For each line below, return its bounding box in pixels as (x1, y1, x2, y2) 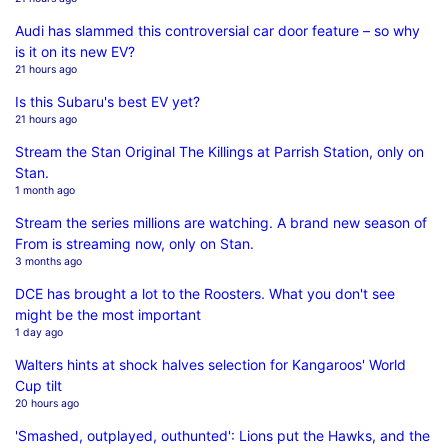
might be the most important (15, 305, 201, 323)
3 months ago (15, 254, 82, 268)
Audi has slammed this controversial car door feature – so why (15, 21, 420, 39)
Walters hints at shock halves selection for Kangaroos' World (15, 355, 406, 373)
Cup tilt (15, 376, 62, 394)
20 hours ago (15, 396, 79, 410)
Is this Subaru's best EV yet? (15, 92, 200, 110)
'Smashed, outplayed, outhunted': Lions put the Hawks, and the (15, 426, 430, 444)
